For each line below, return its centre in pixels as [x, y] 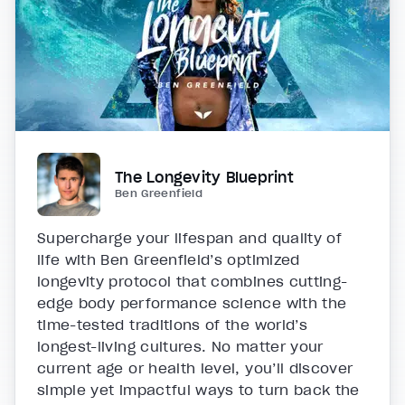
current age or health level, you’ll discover [195, 368]
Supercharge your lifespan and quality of [190, 238]
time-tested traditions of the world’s [172, 325]
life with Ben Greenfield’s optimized [169, 260]
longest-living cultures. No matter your [180, 347]
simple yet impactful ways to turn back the [198, 390]
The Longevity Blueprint [204, 178]
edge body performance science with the [192, 303]
